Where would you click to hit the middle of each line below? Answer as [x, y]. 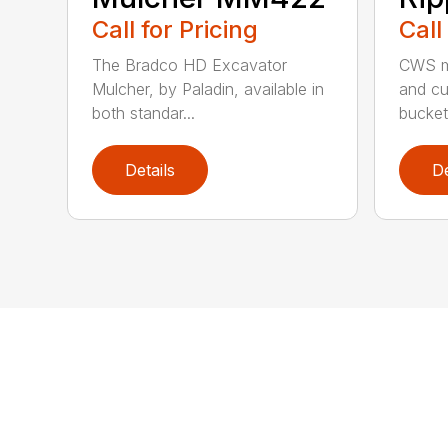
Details [150, 169]
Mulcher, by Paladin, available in [208, 88]
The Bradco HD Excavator [190, 64]
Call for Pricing [175, 29]
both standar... [144, 112]
